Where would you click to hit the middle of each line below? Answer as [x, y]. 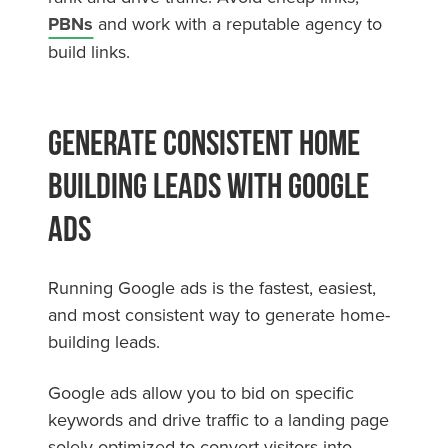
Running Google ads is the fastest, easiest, [212, 287]
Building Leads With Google [208, 184]
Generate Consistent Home [204, 141]
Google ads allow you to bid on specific [201, 392]
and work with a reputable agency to [237, 23]
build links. [91, 51]
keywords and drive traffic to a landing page [218, 419]
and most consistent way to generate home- [219, 314]
